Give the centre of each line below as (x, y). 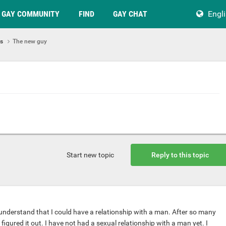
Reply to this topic (180, 155)
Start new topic (90, 155)
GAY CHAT (130, 14)
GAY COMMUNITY (31, 14)
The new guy (30, 41)
